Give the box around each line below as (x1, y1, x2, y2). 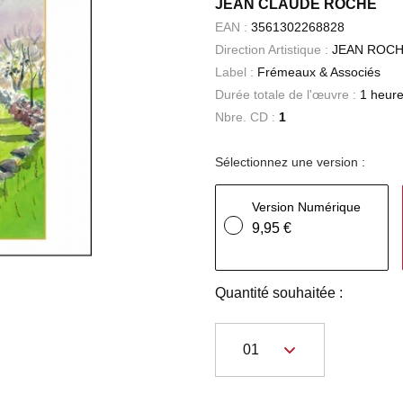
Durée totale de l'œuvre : (215, 87, 360, 102)
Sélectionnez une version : (215, 155, 365, 169)
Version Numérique (252, 200, 361, 214)
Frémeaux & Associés (257, 65, 381, 79)
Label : (215, 65, 257, 79)
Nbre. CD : (215, 110, 279, 124)
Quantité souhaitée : (215, 285, 343, 300)
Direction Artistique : (215, 42, 332, 57)
